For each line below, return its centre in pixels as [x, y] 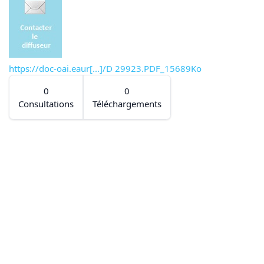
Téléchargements [127, 104]
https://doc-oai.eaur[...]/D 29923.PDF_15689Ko [105, 69]
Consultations [46, 104]
